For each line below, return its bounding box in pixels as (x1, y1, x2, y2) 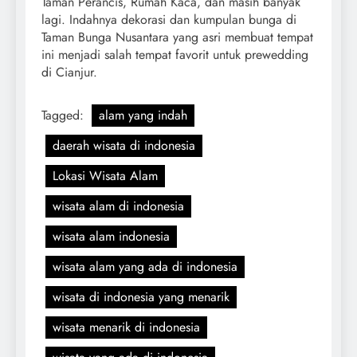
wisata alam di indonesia (53, 196, 184, 215)
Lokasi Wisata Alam (53, 166, 158, 185)
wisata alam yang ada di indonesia (53, 257, 237, 276)
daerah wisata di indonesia (53, 135, 195, 155)
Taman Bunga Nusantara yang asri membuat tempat (41, 27, 313, 46)
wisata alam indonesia (53, 226, 170, 245)
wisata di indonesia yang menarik (53, 287, 229, 306)
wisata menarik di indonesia (53, 317, 200, 336)
